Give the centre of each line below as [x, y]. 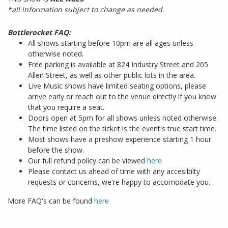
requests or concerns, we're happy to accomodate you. [119, 182]
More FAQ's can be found [51, 201]
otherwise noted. [56, 54]
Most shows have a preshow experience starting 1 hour [120, 139]
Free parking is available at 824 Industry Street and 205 [118, 65]
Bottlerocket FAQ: [39, 33]
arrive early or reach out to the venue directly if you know [122, 97]
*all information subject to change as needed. [86, 10]
